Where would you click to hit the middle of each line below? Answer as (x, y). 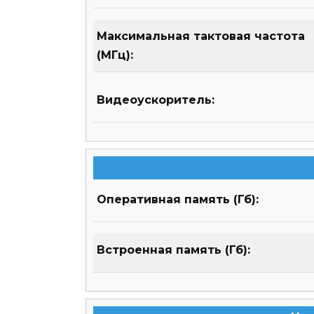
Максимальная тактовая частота (201, 36)
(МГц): (115, 55)
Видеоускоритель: (156, 100)
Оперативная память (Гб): (178, 200)
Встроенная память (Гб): (173, 250)
